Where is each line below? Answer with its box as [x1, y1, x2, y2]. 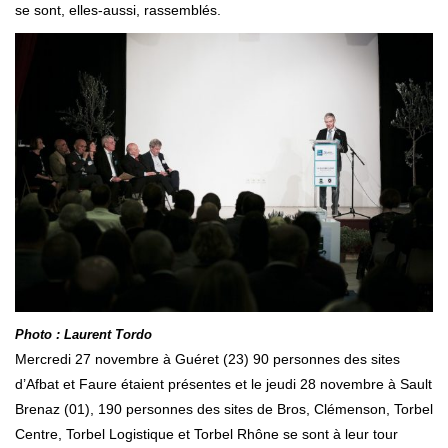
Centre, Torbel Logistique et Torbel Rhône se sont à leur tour [15, 425, 398, 442]
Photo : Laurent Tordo [15, 326, 152, 342]
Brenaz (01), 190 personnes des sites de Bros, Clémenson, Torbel [15, 400, 433, 417]
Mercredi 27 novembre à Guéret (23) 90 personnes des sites [15, 350, 400, 367]
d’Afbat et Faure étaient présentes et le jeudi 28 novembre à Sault [15, 375, 432, 392]
